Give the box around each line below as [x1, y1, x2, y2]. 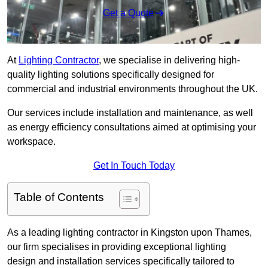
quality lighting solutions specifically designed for [7, 69, 214, 80]
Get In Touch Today [93, 160, 175, 171]
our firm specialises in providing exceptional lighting [7, 242, 226, 252]
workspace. [7, 136, 56, 147]
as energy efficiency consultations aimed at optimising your [7, 122, 256, 133]
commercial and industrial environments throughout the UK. [7, 84, 258, 95]
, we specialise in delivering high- [99, 55, 240, 66]
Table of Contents [14, 191, 104, 204]
